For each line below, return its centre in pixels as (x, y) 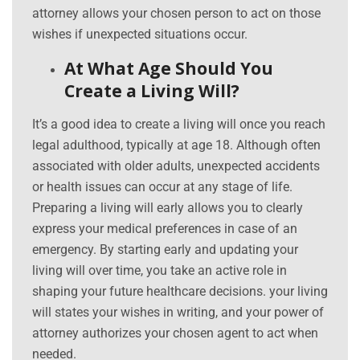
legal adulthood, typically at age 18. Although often (176, 145)
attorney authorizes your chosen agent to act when (175, 333)
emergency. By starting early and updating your (165, 250)
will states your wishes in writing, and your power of (178, 313)
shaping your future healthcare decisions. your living (180, 292)
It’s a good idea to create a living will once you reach (179, 125)
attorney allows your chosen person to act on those (176, 14)
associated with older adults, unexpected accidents (176, 166)
